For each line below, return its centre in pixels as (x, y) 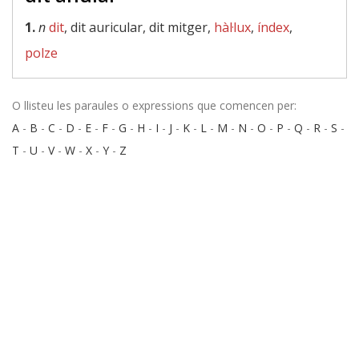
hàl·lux (232, 27)
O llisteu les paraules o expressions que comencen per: (154, 105)
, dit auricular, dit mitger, (139, 27)
